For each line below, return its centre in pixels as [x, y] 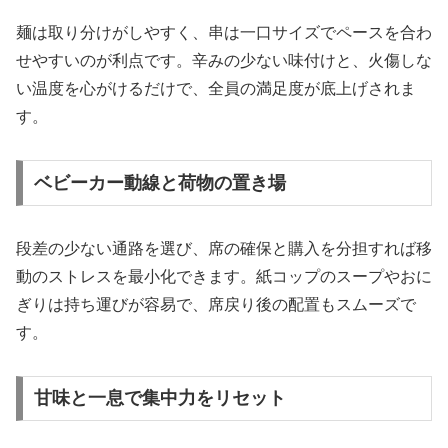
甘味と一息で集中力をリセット [159, 398]
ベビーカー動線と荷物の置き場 [159, 182]
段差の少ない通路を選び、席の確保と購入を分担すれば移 [224, 248]
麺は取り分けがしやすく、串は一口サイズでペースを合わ [224, 33]
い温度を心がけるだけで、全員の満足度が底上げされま [216, 89]
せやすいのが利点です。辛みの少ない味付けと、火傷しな [224, 61]
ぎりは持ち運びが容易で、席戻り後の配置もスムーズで [216, 304]
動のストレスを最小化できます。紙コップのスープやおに [224, 276]
